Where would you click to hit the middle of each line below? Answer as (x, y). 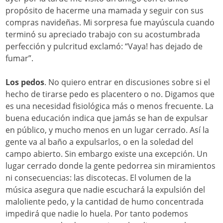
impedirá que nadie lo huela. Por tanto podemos (97, 213)
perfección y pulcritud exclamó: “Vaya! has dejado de (104, 46)
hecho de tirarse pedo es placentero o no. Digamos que (110, 94)
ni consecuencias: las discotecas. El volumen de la (99, 177)
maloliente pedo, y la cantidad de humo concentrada (105, 201)
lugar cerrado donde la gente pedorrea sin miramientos (111, 166)
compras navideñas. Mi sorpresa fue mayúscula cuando (110, 22)
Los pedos (25, 82)
